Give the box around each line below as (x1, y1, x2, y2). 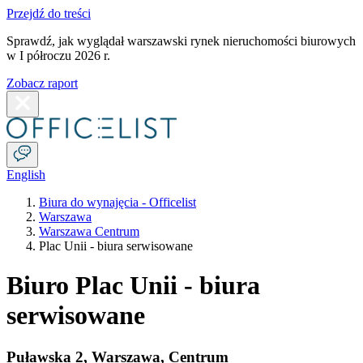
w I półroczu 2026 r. (6, 49, 110, 62)
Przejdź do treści (6, 6, 91, 20)
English (6, 168, 45, 181)
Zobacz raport (6, 76, 78, 90)
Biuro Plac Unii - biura (6, 271, 260, 301)
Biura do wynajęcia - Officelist (39, 195, 196, 209)
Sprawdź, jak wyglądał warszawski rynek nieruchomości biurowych (6, 34, 356, 48)
